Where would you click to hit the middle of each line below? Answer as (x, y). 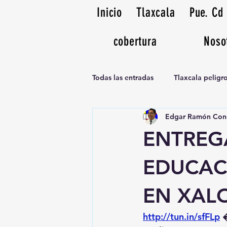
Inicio (109, 12)
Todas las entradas (123, 77)
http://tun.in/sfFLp (181, 217)
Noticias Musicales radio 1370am (167, 118)
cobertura (135, 41)
